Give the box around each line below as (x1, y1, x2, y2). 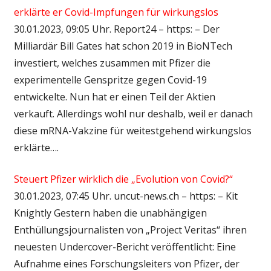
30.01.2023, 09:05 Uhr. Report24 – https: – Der (13, 22, 220, 36)
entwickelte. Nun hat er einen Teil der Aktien (13, 90, 215, 103)
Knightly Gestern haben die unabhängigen (13, 206, 207, 220)
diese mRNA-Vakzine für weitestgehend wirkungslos (13, 123, 252, 137)
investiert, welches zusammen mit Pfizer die (13, 56, 211, 70)
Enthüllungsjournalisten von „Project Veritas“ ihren (13, 223, 247, 237)
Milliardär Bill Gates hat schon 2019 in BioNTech (13, 39, 232, 53)
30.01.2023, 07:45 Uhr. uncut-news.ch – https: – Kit (13, 189, 238, 203)
